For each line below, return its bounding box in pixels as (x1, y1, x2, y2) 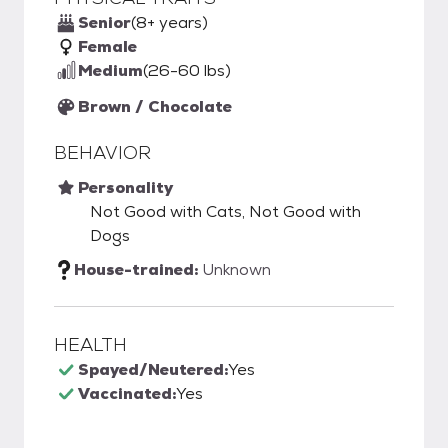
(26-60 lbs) (143, 60, 231, 81)
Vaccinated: (78, 383, 176, 404)
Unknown (202, 259, 271, 280)
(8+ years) (131, 12, 208, 33)
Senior (78, 12, 131, 33)
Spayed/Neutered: (78, 359, 228, 380)
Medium (78, 60, 143, 81)
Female (78, 36, 137, 57)
